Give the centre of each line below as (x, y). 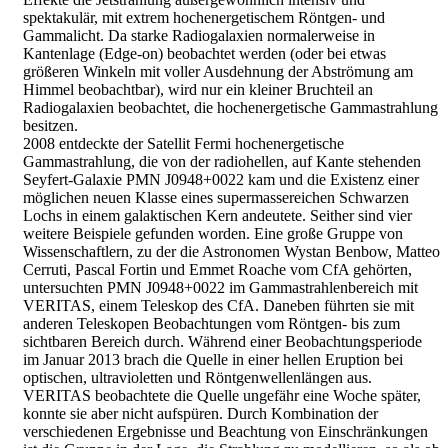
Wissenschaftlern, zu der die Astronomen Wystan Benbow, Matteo (231, 251)
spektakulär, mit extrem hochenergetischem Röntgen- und (204, 17)
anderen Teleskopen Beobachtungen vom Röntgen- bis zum (211, 323)
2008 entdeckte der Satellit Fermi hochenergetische (183, 143)
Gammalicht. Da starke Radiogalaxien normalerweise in (199, 35)
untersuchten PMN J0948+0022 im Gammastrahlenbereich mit (220, 287)
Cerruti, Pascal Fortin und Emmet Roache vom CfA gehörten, (217, 269)
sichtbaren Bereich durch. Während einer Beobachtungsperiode (222, 341)
